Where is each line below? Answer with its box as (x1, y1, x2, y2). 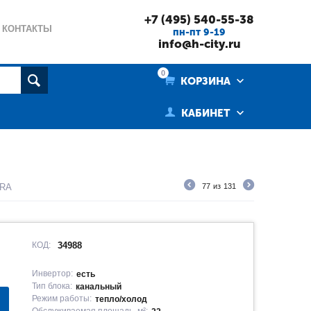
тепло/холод (95, 294, 148, 304)
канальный (76, 282, 122, 292)
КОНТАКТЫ (2, 24, 53, 34)
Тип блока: (32, 281, 73, 291)
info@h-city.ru (158, 37, 241, 51)
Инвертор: (32, 269, 74, 278)
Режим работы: (32, 294, 92, 303)
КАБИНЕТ (181, 107, 230, 119)
